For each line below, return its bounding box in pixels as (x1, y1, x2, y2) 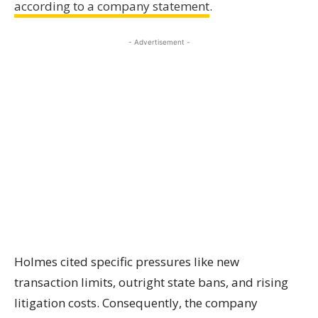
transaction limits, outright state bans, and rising (14, 274, 288, 290)
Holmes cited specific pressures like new (14, 253, 239, 270)
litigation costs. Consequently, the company (14, 295, 258, 311)
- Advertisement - (128, 38, 190, 46)
